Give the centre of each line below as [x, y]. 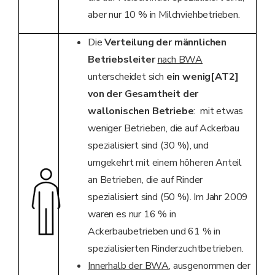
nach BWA [180, 60]
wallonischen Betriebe [141, 111]
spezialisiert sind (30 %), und [148, 146]
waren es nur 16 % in [132, 215]
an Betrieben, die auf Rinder [145, 180]
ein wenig [188, 77]
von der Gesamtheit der [143, 94]
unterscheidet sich [127, 77]
